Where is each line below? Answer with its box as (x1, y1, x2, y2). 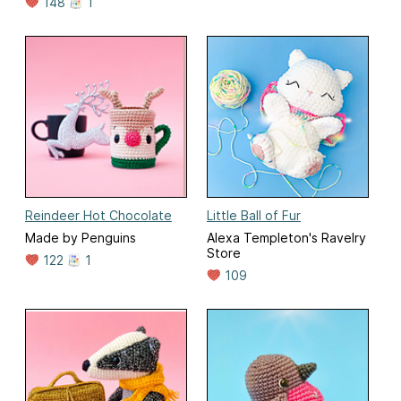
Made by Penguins (25, 230, 136, 246)
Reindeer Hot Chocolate (25, 208, 172, 224)
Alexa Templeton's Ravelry (207, 230, 366, 246)
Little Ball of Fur (207, 208, 301, 224)
